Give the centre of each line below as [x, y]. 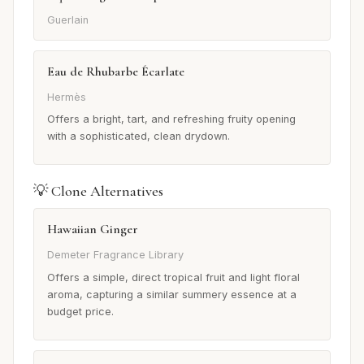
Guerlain [68, 20]
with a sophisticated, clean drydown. [139, 136]
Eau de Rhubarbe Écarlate [116, 72]
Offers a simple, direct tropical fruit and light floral [173, 277]
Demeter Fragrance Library [115, 254]
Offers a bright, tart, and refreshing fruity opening [171, 119]
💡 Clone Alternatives [98, 191]
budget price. [80, 311]
